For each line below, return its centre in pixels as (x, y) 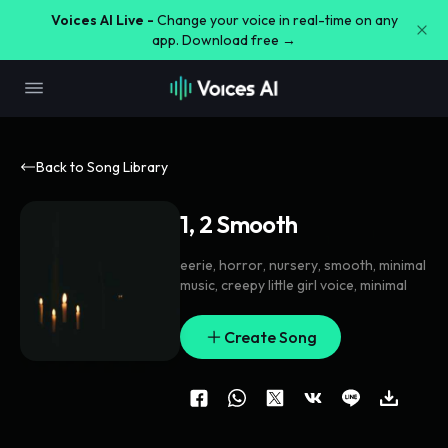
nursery (293, 265)
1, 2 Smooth (239, 224)
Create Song (270, 337)
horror (241, 265)
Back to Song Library (102, 167)
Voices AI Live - (102, 20)
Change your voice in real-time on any (277, 20)
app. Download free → (224, 40)
